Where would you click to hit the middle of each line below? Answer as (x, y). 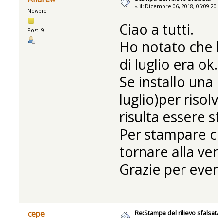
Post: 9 (36, 30)
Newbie (37, 11)
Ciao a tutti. (156, 29)
